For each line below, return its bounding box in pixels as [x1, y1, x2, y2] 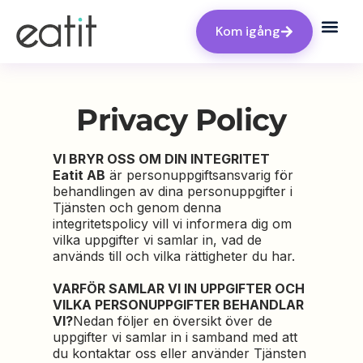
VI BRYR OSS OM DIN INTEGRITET [53, 151, 271, 167]
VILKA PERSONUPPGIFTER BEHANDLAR [53, 297, 305, 313]
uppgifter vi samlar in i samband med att [53, 329, 298, 345]
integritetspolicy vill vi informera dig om [53, 216, 293, 232]
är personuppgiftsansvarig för [105, 167, 294, 183]
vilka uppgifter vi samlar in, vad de [53, 232, 263, 248]
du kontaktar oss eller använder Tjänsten [53, 345, 307, 361]
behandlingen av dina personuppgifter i [53, 183, 293, 199]
